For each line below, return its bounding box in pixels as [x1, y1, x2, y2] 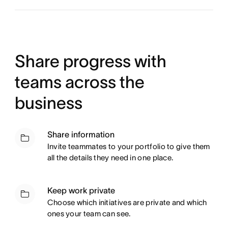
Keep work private [47, 186, 115, 195]
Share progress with [14, 52, 166, 71]
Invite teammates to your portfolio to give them [47, 142, 210, 151]
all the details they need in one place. [47, 153, 174, 162]
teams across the [14, 73, 145, 92]
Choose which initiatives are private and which [47, 198, 207, 207]
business [14, 94, 82, 113]
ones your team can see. [47, 209, 131, 218]
